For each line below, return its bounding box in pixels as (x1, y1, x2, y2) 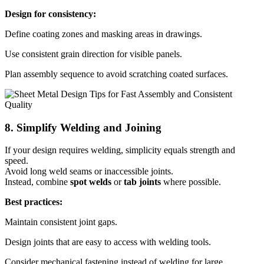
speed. (5, 156, 28, 166)
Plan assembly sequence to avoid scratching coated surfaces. (5, 68, 228, 79)
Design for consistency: (5, 8, 96, 19)
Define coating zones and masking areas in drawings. (5, 28, 202, 39)
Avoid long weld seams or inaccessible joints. (5, 166, 173, 177)
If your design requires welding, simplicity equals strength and (5, 145, 235, 156)
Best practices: (5, 197, 62, 207)
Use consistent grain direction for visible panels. (5, 48, 182, 59)
